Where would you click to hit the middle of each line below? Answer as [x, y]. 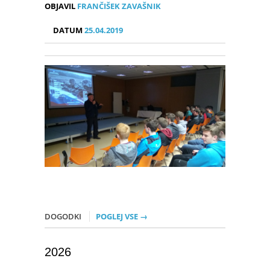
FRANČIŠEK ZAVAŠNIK [118, 6]
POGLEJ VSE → [122, 216]
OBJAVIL [60, 6]
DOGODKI [64, 216]
